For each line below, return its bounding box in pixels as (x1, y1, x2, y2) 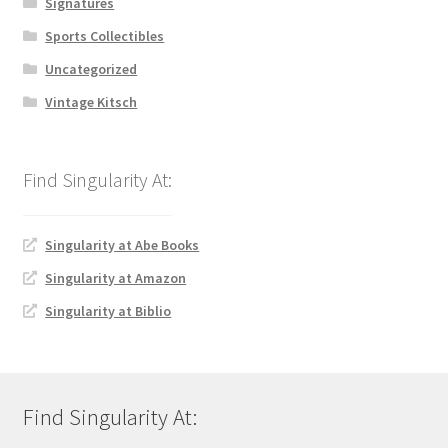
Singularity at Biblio (45, 302, 172, 321)
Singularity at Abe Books (45, 236, 200, 255)
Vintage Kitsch (45, 92, 138, 111)
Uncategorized (45, 59, 138, 78)
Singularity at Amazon (45, 269, 187, 288)
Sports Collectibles (45, 26, 165, 45)
